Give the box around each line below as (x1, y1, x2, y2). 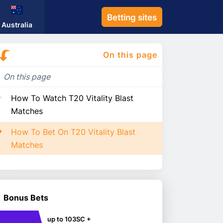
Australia (1, 20, 32, 29)
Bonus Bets (3, 193, 48, 203)
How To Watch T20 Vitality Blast (11, 93, 133, 104)
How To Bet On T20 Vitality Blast (11, 127, 135, 137)
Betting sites (107, 12, 157, 22)
